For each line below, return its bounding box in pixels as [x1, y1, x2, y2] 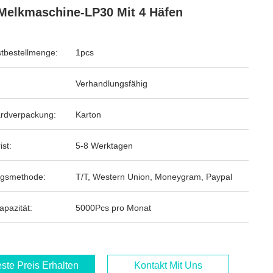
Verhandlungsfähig [76, 79, 147, 88]
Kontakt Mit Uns [134, 260, 202, 271]
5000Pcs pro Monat [76, 203, 151, 213]
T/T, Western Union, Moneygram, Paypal [76, 172, 232, 182]
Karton [76, 110, 101, 119]
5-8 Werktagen [76, 141, 133, 151]
